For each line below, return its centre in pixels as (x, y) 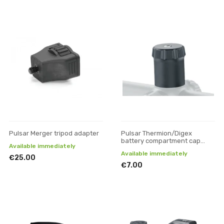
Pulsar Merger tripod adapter (54, 133)
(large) (131, 148)
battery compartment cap (161, 141)
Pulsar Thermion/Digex (156, 133)
